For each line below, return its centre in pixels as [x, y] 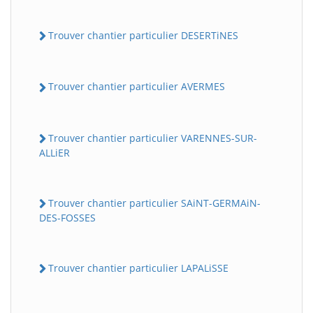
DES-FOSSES [67, 218]
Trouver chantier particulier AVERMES [137, 87]
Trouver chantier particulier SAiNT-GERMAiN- [154, 203]
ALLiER [54, 152]
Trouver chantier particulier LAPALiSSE [138, 268]
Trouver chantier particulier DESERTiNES [143, 36]
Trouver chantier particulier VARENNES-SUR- [153, 138]
